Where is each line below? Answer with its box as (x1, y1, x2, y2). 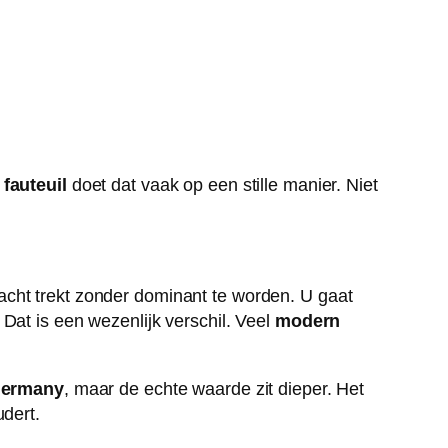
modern (274, 311, 341, 332)
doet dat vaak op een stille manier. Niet (66, 175, 378, 196)
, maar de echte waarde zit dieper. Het (63, 379, 365, 400)
